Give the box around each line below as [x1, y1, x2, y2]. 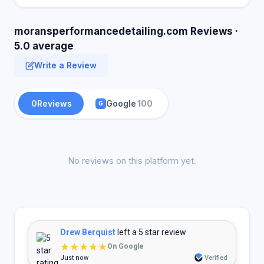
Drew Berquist [60, 227, 115, 237]
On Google [107, 242, 144, 250]
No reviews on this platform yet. [68, 156, 196, 166]
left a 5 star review [115, 227, 186, 237]
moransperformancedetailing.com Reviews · [14, 25, 238, 37]
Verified [204, 254, 227, 262]
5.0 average [14, 40, 74, 52]
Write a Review [34, 60, 97, 70]
